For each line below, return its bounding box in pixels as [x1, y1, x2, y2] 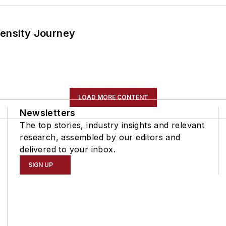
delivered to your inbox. [20, 144, 116, 154]
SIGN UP [28, 160, 53, 168]
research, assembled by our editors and [20, 132, 181, 142]
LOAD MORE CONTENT [78, 93, 148, 101]
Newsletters [20, 107, 76, 118]
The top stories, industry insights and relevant [20, 120, 205, 130]
